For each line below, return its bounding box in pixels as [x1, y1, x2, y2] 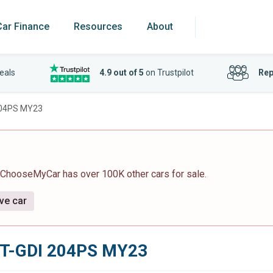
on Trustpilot [143, 68, 194, 77]
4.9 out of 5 [99, 68, 144, 77]
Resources [74, 21, 122, 32]
